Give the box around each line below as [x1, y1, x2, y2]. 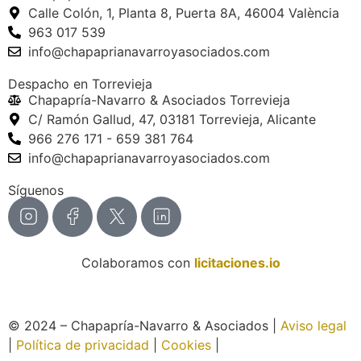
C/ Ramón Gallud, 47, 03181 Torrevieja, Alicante [28, 110, 316, 127]
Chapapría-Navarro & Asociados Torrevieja [28, 91, 290, 108]
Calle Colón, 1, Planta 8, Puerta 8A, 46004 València [28, 4, 339, 21]
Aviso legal [280, 317, 346, 334]
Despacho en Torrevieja [8, 75, 152, 92]
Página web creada [223, 336, 340, 353]
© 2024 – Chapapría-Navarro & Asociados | [8, 317, 280, 334]
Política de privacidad [16, 336, 149, 353]
